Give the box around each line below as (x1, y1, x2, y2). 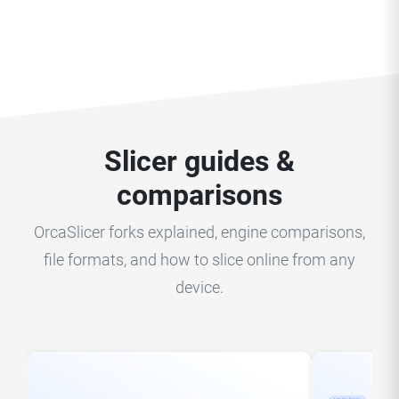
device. (175, 278, 224, 297)
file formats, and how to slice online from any (44, 250, 355, 269)
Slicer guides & (104, 143, 295, 178)
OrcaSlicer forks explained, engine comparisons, (34, 223, 365, 241)
